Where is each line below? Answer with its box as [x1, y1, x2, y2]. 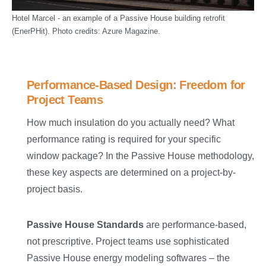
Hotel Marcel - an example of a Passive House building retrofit [12, 14, 225, 23]
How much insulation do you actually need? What [27, 118, 235, 128]
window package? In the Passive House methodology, [27, 151, 254, 161]
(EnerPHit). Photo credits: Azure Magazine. [12, 27, 160, 36]
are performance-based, [144, 220, 246, 230]
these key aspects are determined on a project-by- [27, 167, 236, 178]
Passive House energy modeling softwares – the [27, 253, 230, 264]
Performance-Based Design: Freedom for [27, 78, 245, 92]
